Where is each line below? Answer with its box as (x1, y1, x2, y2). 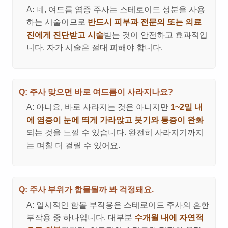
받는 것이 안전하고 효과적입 (104, 31, 208, 40)
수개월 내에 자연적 (134, 213, 204, 222)
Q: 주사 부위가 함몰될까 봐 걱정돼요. (19, 185, 154, 194)
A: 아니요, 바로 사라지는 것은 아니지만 (26, 103, 170, 112)
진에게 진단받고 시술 (26, 31, 104, 40)
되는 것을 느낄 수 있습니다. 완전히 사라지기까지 (26, 128, 204, 137)
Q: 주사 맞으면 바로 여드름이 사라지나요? (19, 88, 173, 97)
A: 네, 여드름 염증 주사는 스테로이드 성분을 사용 (26, 5, 205, 14)
